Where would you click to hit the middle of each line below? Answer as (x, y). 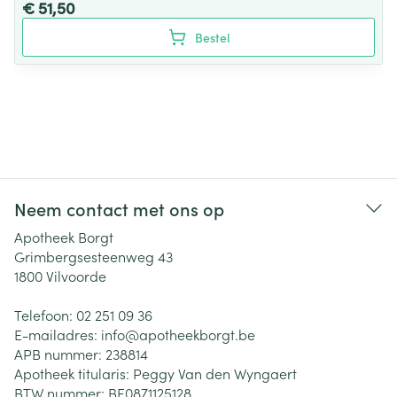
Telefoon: (45, 315)
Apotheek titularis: (74, 373)
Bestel (212, 37)
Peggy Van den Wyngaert (215, 373)
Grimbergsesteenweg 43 (93, 256)
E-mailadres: (58, 334)
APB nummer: (60, 354)
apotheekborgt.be (197, 334)
